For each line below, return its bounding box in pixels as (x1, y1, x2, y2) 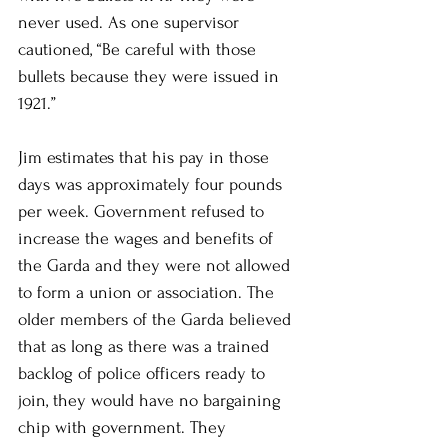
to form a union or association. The (18, 282, 279, 302)
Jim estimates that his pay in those (18, 147, 274, 167)
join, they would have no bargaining (18, 390, 286, 410)
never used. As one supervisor (18, 12, 244, 32)
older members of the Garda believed (18, 309, 296, 329)
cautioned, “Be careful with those (18, 39, 261, 59)
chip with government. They (18, 417, 231, 437)
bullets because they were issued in (18, 66, 284, 86)
